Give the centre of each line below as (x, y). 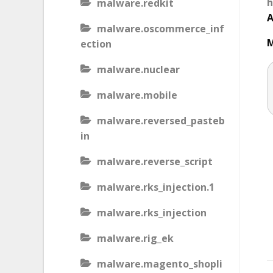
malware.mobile (137, 95)
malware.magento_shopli (160, 264)
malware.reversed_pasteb (161, 121)
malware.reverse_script (155, 161)
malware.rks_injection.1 (156, 187)
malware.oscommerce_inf (161, 29)
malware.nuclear (138, 69)
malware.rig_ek (135, 238)
